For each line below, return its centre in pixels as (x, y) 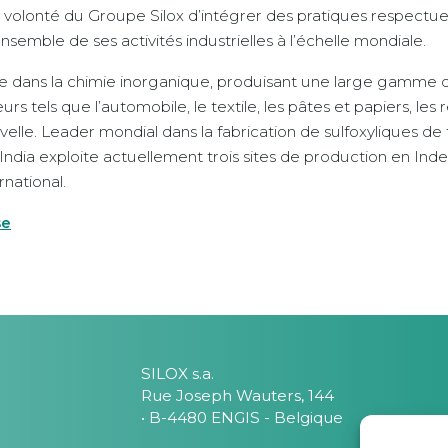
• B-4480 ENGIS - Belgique (242, 417)
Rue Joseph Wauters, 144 (237, 395)
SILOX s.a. (177, 373)
